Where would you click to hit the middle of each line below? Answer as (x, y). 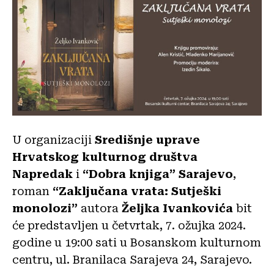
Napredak (43, 174)
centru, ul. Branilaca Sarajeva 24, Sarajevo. (132, 260)
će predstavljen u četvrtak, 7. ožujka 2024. (129, 226)
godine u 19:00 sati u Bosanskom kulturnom (137, 243)
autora (101, 209)
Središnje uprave (147, 140)
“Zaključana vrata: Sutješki (137, 191)
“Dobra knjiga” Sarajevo (158, 174)
